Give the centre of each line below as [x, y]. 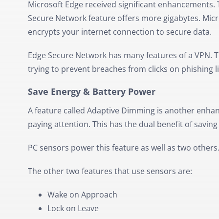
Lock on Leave [73, 208]
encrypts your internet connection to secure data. [120, 32]
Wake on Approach [82, 194]
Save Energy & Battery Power [91, 92]
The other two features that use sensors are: [110, 171]
